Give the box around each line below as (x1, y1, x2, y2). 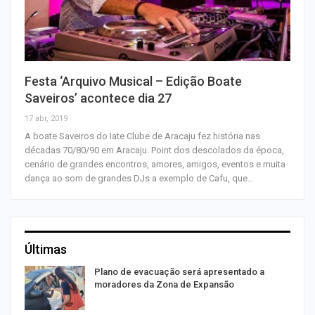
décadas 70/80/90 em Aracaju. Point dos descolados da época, (25, 144, 284, 155)
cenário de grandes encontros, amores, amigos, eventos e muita (25, 158, 285, 169)
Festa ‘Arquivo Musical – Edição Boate (25, 73, 242, 89)
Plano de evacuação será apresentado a (94, 266, 264, 277)
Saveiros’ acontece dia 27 (25, 90, 172, 105)
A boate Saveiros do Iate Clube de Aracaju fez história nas (25, 130, 260, 141)
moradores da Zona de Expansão (94, 278, 234, 290)
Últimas (25, 241, 67, 257)
